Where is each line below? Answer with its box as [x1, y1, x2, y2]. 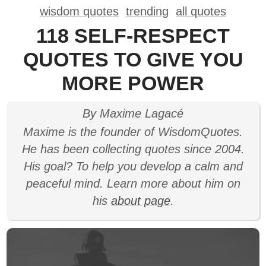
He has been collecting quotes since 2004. [21, 142, 245, 156]
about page [110, 194, 170, 207]
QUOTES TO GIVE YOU [23, 49, 243, 71]
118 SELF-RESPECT [36, 25, 230, 47]
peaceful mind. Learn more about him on [26, 177, 240, 190]
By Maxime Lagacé [83, 107, 183, 120]
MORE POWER [62, 72, 204, 94]
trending [126, 5, 169, 18]
